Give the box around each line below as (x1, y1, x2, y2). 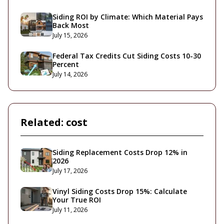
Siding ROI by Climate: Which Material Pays (52, 12, 203, 21)
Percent (52, 59, 79, 69)
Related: (20, 115, 66, 129)
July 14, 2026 (52, 70, 87, 78)
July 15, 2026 (52, 31, 87, 39)
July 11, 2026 (52, 205, 87, 214)
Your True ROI (52, 195, 101, 204)
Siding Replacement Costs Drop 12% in (52, 147, 187, 157)
